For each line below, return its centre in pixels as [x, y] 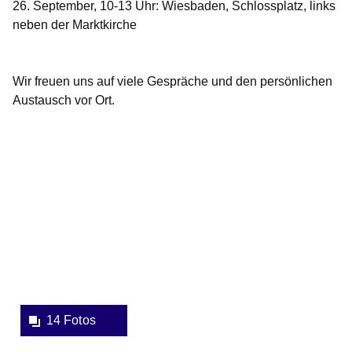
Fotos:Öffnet [46, 189]
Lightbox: [38, 226]
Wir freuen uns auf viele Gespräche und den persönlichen [172, 82]
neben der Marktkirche [75, 25]
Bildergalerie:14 [57, 170]
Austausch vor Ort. [64, 101]
